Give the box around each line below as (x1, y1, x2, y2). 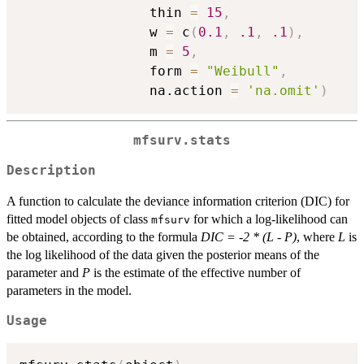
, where (297, 229, 338, 244)
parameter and (6, 265, 82, 279)
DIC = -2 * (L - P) (201, 229, 297, 244)
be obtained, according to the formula (6, 229, 201, 244)
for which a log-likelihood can (190, 211, 348, 226)
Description (6, 162, 96, 178)
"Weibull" (206, 63, 279, 80)
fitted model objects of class (6, 211, 151, 226)
